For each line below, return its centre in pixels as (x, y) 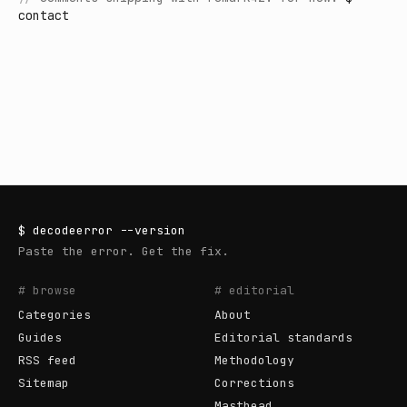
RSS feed (47, 360)
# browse (47, 290)
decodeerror (73, 230)
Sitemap (44, 383)
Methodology (254, 360)
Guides (40, 338)
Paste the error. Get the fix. (124, 251)
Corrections (254, 383)
